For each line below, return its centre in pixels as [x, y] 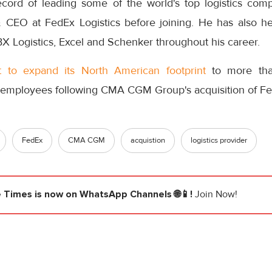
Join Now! [216, 195]
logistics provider [219, 141]
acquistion [148, 141]
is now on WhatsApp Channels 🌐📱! [114, 195]
